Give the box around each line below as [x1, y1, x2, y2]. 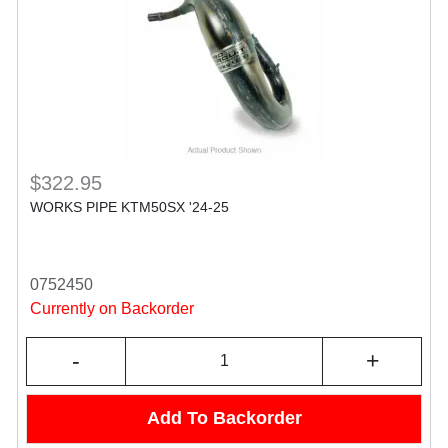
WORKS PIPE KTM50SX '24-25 [30, 198, 229, 215]
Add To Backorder [146, 408, 302, 429]
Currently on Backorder [30, 299, 194, 317]
